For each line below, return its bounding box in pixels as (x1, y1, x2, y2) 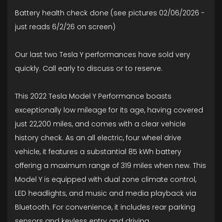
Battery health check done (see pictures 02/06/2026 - (15, 8, 205, 18)
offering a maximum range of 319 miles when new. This (15, 161, 206, 171)
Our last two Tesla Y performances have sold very (15, 50, 190, 60)
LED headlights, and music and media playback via (15, 188, 196, 199)
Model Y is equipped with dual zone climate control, (15, 174, 196, 185)
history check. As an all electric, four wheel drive (15, 133, 181, 143)
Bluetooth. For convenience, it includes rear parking (15, 202, 195, 213)
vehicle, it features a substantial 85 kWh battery (15, 147, 181, 157)
